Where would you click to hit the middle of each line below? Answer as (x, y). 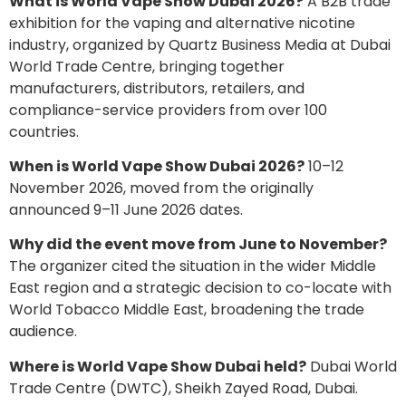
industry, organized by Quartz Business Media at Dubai (200, 44)
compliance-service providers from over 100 (168, 110)
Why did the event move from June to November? (198, 245)
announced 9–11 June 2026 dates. (126, 209)
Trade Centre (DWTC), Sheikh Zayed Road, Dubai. (184, 388)
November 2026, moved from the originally (161, 188)
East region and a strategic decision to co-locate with (200, 288)
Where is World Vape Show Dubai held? (158, 366)
